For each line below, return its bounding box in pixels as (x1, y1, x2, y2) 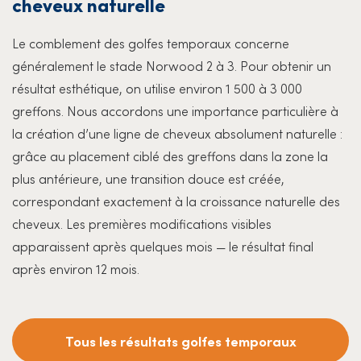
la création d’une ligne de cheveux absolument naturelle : (12, 124, 342, 143)
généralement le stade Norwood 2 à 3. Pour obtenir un (12, 56, 331, 75)
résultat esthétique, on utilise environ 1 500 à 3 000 (12, 79, 302, 98)
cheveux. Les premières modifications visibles (12, 214, 272, 233)
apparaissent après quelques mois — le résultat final (12, 237, 313, 255)
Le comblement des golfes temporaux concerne (12, 34, 289, 52)
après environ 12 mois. (12, 259, 139, 278)
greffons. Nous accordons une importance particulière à (12, 102, 338, 120)
